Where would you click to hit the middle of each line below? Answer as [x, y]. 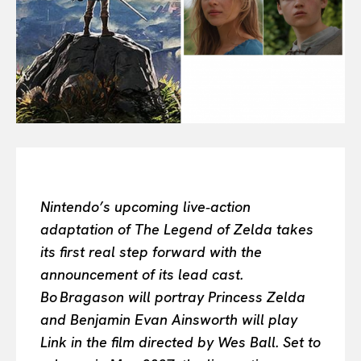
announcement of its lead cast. [142, 274]
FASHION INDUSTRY [113, 42]
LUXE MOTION [98, 154]
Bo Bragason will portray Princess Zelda [173, 297]
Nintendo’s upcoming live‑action [145, 206]
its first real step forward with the [151, 251]
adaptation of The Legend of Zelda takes [177, 229]
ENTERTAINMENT [107, 109]
